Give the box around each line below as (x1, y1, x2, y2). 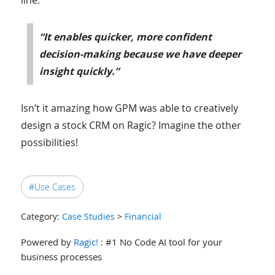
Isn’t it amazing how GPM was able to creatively (20, 101, 238, 115)
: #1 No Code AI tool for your (98, 235, 222, 248)
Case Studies (61, 210, 115, 222)
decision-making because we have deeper (39, 47, 241, 61)
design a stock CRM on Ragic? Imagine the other (20, 118, 241, 132)
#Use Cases (28, 180, 76, 193)
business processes (20, 250, 102, 263)
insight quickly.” (39, 64, 119, 78)
